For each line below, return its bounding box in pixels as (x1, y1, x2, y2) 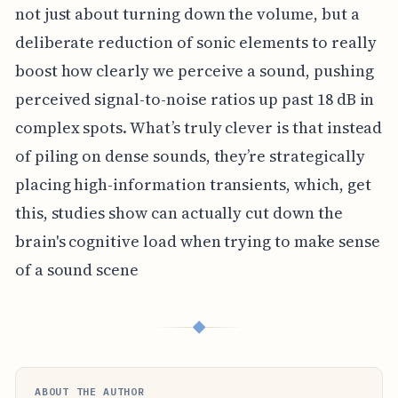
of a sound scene (14, 258, 139, 281)
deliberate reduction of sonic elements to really (14, 30, 377, 53)
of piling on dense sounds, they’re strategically (14, 144, 365, 167)
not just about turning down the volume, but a (14, 2, 360, 25)
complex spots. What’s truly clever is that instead (14, 115, 383, 139)
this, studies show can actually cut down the (14, 201, 343, 224)
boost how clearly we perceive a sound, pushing (14, 59, 374, 82)
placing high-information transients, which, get (14, 172, 371, 195)
